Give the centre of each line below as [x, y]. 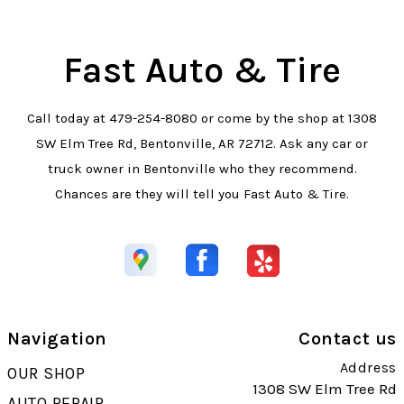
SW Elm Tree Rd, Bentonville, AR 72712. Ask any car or [202, 144]
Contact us [348, 339]
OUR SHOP [46, 374]
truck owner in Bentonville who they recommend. [202, 169]
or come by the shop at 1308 [287, 119]
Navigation [57, 339]
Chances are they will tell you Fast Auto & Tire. [202, 194]
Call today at [68, 119]
